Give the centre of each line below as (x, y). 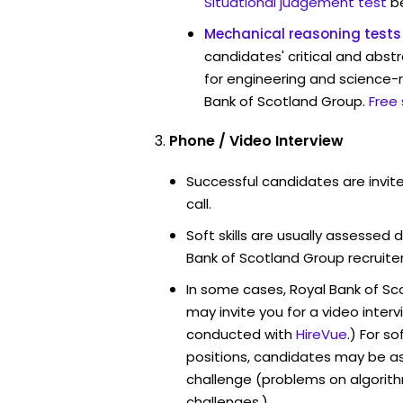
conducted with (239, 334)
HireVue (322, 334)
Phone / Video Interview (256, 140)
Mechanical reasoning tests (303, 33)
